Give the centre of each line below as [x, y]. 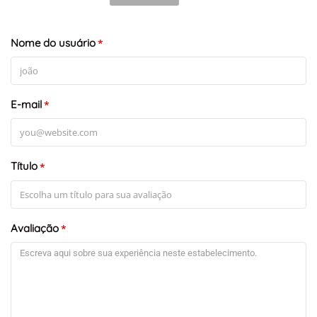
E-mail [26, 105]
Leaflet [26, 221]
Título [24, 166]
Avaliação [35, 228]
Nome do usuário [53, 42]
